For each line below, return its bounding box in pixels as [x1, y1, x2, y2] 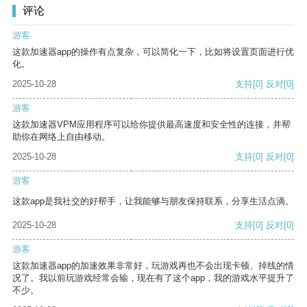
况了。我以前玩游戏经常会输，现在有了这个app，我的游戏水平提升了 [12, 273, 294, 284]
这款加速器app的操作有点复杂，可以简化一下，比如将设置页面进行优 [12, 47, 294, 58]
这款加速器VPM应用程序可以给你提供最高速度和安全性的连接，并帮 [12, 119, 291, 130]
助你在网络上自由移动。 [12, 132, 110, 143]
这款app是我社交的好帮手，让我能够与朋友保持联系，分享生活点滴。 [12, 196, 294, 207]
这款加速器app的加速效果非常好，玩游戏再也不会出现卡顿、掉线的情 [12, 260, 294, 271]
